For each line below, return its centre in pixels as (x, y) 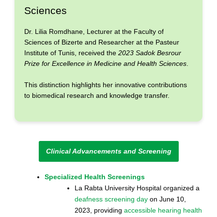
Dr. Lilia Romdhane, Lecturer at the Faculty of (94, 32)
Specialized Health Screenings (95, 177)
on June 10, (167, 199)
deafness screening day (111, 199)
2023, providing (99, 210)
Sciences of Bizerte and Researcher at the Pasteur (102, 42)
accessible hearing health (163, 210)
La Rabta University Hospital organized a (137, 188)
